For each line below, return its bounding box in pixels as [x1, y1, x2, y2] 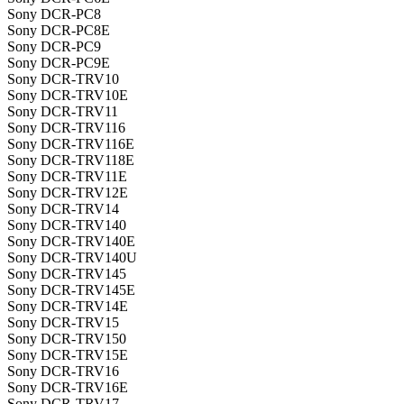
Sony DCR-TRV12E [7, 185, 128, 201]
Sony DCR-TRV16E [7, 380, 128, 396]
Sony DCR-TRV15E [7, 347, 128, 363]
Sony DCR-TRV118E [7, 152, 134, 169]
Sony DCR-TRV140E [7, 234, 135, 250]
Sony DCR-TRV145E [7, 282, 135, 298]
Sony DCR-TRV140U [7, 250, 137, 266]
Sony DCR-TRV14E [7, 298, 128, 315]
